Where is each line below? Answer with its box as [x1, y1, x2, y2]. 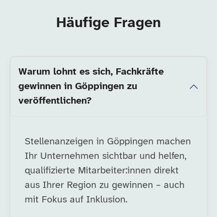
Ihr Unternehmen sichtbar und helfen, [25, 151, 186, 161]
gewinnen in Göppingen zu [18, 81, 137, 92]
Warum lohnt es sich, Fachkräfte [18, 67, 164, 77]
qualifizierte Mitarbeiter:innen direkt [25, 166, 179, 176]
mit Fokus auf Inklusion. [25, 195, 127, 205]
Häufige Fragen [56, 15, 161, 31]
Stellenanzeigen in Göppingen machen [25, 137, 191, 147]
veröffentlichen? [18, 96, 92, 106]
